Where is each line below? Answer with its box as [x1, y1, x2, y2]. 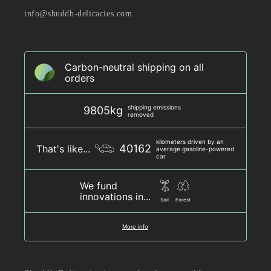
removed [127, 111, 154, 119]
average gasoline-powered [156, 145, 234, 153]
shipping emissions [127, 103, 181, 111]
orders [65, 72, 94, 85]
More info [122, 223, 148, 230]
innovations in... [80, 191, 151, 203]
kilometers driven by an [156, 138, 224, 146]
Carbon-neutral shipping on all [65, 61, 204, 74]
